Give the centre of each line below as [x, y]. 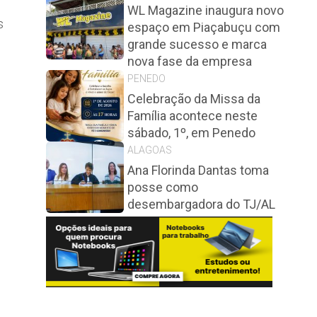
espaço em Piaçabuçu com [204, 27]
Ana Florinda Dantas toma [198, 170]
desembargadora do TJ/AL [201, 204]
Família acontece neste [192, 116]
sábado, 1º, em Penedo [191, 133]
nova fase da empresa [190, 61]
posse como [163, 187]
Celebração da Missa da [194, 99]
